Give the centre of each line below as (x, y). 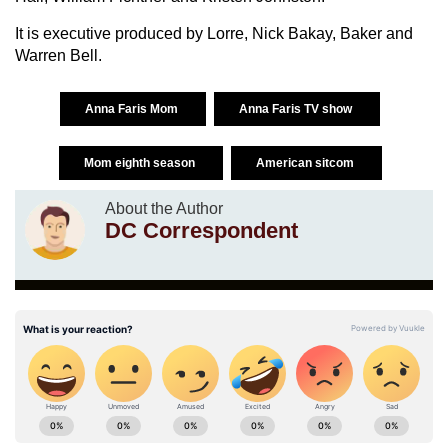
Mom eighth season (140, 162)
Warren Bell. (58, 55)
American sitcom (306, 162)
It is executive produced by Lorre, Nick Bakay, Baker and (214, 33)
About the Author (164, 208)
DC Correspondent (201, 230)
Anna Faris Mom (133, 108)
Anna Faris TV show (297, 108)
